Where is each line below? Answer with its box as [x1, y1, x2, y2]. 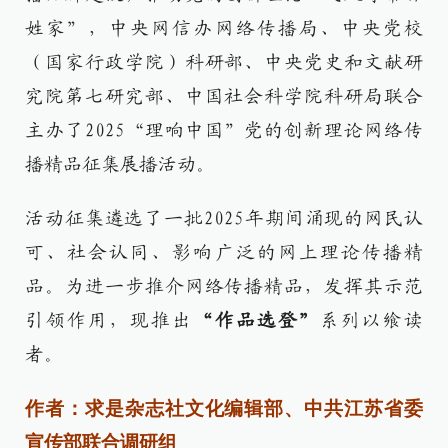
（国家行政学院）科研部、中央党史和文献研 [25, 53, 423, 72]
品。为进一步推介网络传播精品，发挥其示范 [25, 277, 423, 296]
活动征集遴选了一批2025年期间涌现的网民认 [25, 209, 423, 228]
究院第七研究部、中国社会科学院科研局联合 [25, 87, 423, 106]
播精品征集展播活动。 [25, 155, 215, 174]
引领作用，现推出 [25, 311, 194, 330]
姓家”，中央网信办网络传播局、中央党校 [25, 19, 423, 38]
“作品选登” [193, 311, 318, 330]
